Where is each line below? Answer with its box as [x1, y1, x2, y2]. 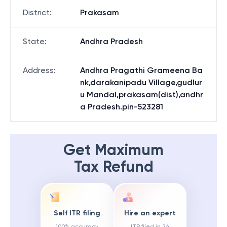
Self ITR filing [54, 209, 100, 218]
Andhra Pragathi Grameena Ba [80, 65, 203, 75]
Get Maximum [63, 141, 164, 159]
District [23, 8, 50, 17]
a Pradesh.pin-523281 [80, 102, 163, 111]
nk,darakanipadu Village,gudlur [80, 78, 202, 87]
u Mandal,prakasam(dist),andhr [80, 90, 203, 99]
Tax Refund [73, 158, 154, 176]
